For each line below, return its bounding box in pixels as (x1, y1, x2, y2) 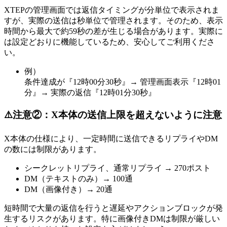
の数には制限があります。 (4, 144, 101, 154)
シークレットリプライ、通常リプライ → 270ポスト (24, 163, 211, 172)
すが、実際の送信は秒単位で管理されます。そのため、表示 (4, 16, 223, 25)
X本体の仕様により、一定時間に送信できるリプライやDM (4, 134, 218, 143)
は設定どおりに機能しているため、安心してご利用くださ (4, 37, 215, 47)
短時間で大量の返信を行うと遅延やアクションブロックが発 (4, 203, 223, 212)
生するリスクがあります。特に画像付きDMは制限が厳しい (4, 214, 220, 223)
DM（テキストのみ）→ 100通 (24, 174, 133, 183)
